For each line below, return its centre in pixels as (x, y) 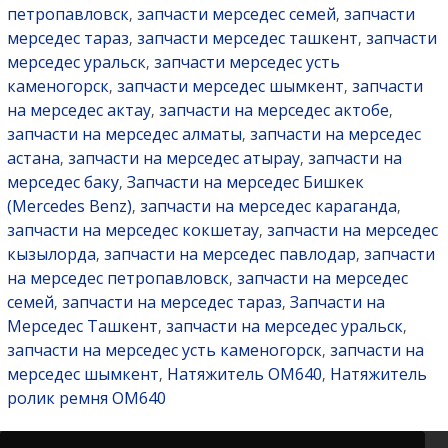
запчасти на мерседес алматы (124, 133)
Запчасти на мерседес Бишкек (245, 181)
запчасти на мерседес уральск (284, 325)
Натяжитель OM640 (244, 373)
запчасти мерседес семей (236, 13)
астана (33, 157)
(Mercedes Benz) (69, 205)
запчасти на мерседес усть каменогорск (164, 349)
